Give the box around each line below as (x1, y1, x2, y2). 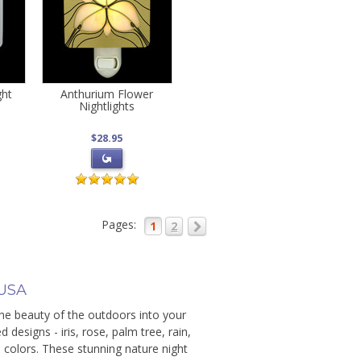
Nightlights (79, 98, 135, 114)
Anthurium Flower (60, 86, 154, 102)
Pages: (102, 217, 137, 233)
